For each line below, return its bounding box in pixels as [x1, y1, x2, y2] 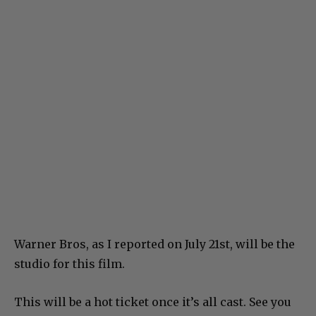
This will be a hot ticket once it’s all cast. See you [14, 294, 291, 309]
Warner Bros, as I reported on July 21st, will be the [14, 236, 295, 251]
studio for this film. [14, 256, 125, 271]
